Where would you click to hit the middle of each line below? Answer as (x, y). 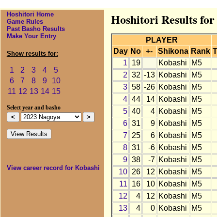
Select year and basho (33, 108)
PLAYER (162, 40)
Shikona (173, 51)
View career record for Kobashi (53, 168)
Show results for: (32, 54)
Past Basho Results (36, 29)
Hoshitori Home (30, 15)
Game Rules (25, 22)
